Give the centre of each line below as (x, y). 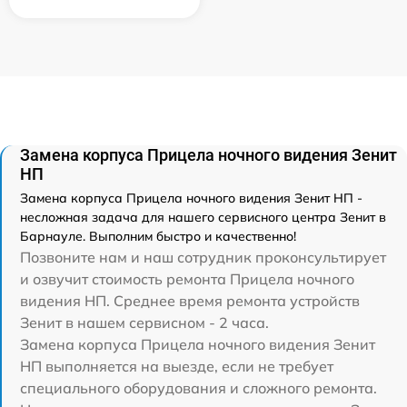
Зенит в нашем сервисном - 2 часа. (144, 323)
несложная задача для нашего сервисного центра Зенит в (203, 217)
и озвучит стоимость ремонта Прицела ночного (187, 279)
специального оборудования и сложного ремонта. (199, 388)
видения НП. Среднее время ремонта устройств (190, 301)
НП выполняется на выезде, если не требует (177, 366)
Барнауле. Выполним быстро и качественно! (158, 236)
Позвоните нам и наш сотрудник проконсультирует (203, 257)
